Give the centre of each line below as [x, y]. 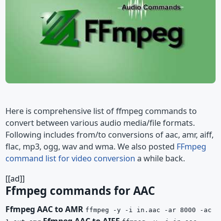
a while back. [160, 159]
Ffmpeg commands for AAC [80, 190]
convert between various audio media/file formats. [100, 123]
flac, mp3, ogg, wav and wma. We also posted [91, 147]
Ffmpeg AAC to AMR [44, 209]
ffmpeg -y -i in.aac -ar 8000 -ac [148, 210]
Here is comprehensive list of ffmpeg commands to [101, 111]
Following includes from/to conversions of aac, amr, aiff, [110, 135]
